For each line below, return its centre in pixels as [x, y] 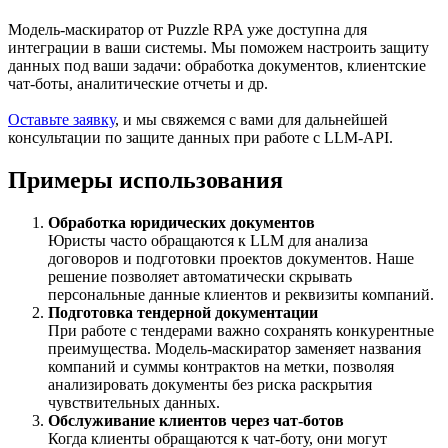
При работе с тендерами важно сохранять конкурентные [241, 330]
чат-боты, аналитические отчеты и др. [138, 83]
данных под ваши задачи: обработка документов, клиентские [217, 65]
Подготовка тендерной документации [183, 312]
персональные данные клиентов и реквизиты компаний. [241, 294]
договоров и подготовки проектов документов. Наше [231, 258]
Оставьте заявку [61, 119]
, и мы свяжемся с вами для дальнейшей [251, 119]
